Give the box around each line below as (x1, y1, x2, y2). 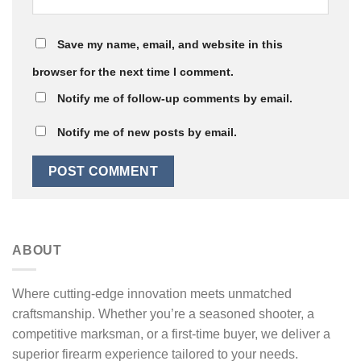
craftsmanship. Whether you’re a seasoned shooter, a (12, 307, 314, 322)
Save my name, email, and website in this (57, 37, 283, 51)
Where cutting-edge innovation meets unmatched (12, 287, 292, 301)
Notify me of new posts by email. (57, 125, 237, 139)
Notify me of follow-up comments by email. (57, 91, 293, 105)
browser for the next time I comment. (32, 64, 234, 78)
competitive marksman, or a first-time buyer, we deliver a (12, 327, 330, 342)
